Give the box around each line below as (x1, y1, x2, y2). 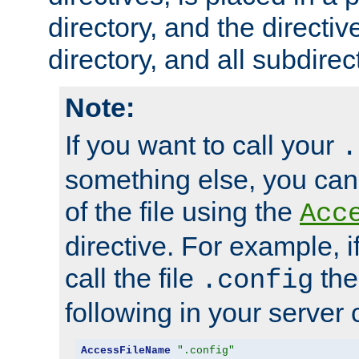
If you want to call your (65, 130, 341, 161)
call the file (65, 263, 201, 294)
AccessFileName (80, 344, 171, 357)
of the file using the (65, 196, 300, 228)
